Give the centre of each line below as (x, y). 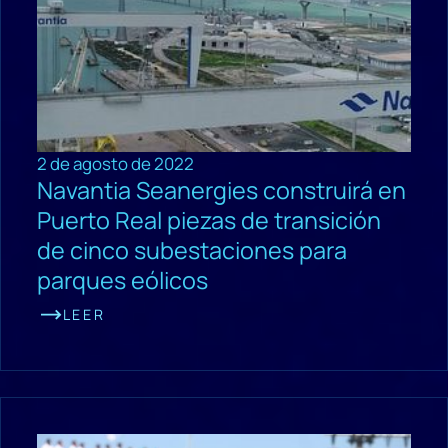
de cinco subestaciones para (191, 249)
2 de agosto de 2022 (115, 163)
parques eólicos (122, 279)
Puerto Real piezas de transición (208, 219)
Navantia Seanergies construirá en (221, 189)
